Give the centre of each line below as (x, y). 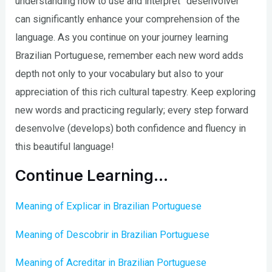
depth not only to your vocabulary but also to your (120, 73)
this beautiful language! (65, 146)
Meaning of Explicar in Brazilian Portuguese (109, 206)
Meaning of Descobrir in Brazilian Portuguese (113, 234)
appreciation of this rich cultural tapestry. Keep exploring (136, 92)
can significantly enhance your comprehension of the (128, 19)
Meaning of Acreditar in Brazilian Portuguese (111, 263)
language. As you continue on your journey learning (122, 37)
